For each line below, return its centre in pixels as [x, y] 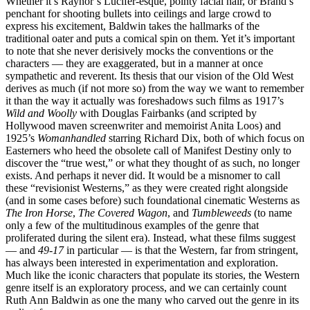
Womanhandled [72, 138]
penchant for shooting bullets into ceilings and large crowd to [138, 13]
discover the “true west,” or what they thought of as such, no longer [153, 163]
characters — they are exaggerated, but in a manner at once [134, 63]
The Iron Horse [39, 212]
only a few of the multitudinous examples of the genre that [132, 225]
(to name [272, 212]
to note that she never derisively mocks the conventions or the [139, 51]
